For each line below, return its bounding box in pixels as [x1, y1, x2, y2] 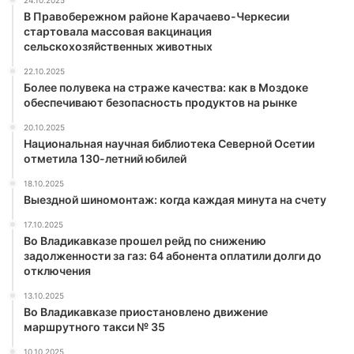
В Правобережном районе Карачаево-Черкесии [24, 9, 289, 24]
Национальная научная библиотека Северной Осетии [24, 137, 314, 151]
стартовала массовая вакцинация [24, 24, 212, 39]
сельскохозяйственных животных [24, 40, 213, 54]
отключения [24, 264, 91, 278]
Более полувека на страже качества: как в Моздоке [24, 81, 308, 95]
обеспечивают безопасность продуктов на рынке [24, 96, 297, 110]
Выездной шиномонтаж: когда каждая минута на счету [24, 193, 326, 207]
